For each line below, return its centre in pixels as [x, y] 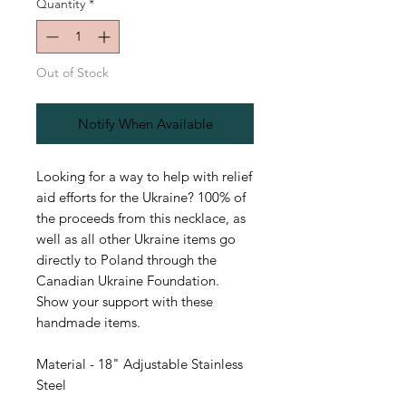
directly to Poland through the [126, 260]
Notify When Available [145, 124]
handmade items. [88, 323]
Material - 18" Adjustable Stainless [140, 364]
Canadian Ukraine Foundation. [130, 281]
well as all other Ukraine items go [136, 239]
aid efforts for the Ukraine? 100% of [141, 198]
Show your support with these [125, 302]
